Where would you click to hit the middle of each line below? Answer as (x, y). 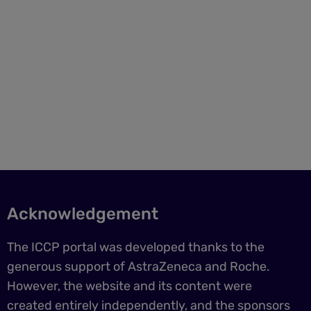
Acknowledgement (82, 214)
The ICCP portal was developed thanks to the (135, 247)
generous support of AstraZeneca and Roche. (138, 267)
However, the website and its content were (129, 286)
